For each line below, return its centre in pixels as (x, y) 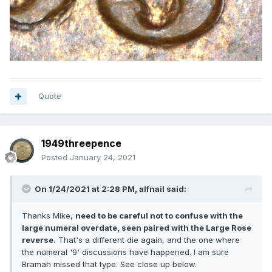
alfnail (152, 189)
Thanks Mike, (49, 216)
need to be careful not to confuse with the (159, 216)
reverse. (39, 240)
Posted (56, 158)
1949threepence (81, 144)
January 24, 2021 (103, 158)
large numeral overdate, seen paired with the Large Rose (137, 228)
